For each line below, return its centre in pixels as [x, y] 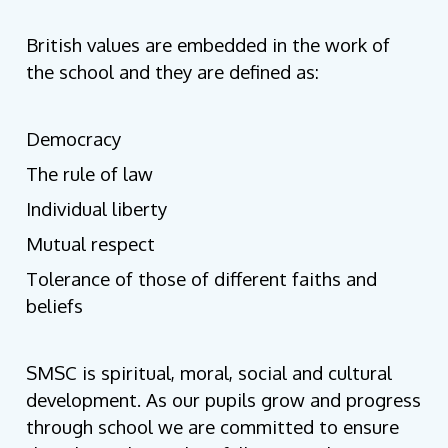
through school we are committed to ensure [213, 427]
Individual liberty [97, 209]
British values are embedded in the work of [208, 45]
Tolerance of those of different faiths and [202, 279]
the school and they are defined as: [173, 72]
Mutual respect [91, 244]
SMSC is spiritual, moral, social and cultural [209, 373]
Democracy [74, 139]
